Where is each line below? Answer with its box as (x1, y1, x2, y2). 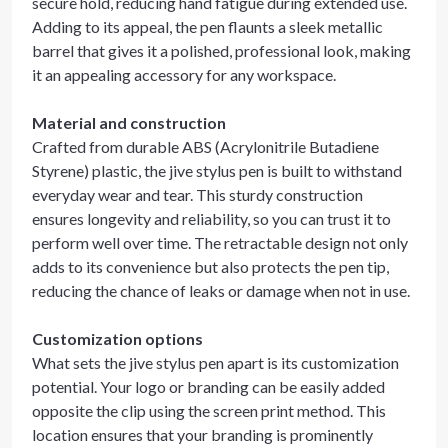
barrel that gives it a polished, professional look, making (32, 41, 411, 60)
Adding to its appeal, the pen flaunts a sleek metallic (32, 17, 383, 36)
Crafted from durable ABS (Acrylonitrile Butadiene (32, 137, 379, 156)
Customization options (32, 329, 203, 348)
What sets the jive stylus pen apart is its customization (32, 353, 399, 372)
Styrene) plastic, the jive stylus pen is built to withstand (32, 161, 402, 180)
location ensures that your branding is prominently (32, 425, 373, 444)
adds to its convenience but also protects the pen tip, (32, 257, 389, 276)
